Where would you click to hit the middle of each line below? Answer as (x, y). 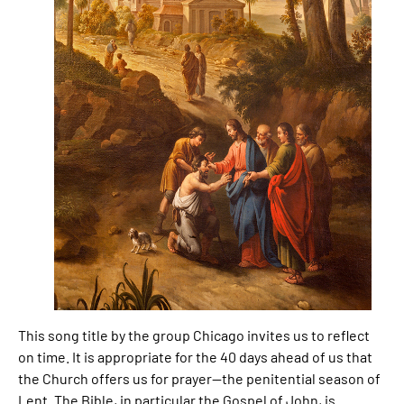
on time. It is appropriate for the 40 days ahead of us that (195, 356)
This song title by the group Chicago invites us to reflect (194, 335)
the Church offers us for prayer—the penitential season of (199, 378)
